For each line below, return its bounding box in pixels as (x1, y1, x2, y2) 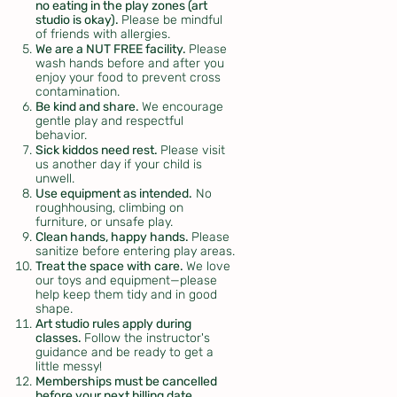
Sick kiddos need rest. (35, 143, 161, 159)
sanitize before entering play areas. (35, 244, 236, 260)
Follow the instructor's (84, 331, 211, 346)
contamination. (35, 84, 121, 100)
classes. (35, 331, 85, 346)
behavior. (35, 128, 88, 144)
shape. (35, 301, 74, 317)
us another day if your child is (35, 157, 203, 173)
